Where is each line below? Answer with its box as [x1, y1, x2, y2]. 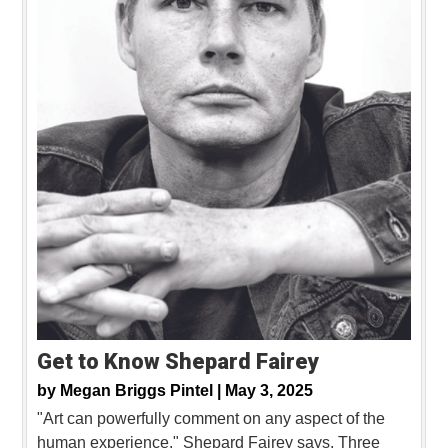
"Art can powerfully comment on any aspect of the [37, 409, 385, 427]
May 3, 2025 [225, 381, 313, 399]
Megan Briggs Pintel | [60, 381, 225, 399]
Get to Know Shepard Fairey [37, 348, 319, 374]
